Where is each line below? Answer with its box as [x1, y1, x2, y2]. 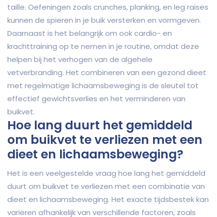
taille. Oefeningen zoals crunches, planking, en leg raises [7, 2, 208, 13]
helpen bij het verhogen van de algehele [7, 54, 153, 65]
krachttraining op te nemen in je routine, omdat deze [7, 41, 199, 52]
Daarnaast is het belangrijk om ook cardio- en [7, 28, 172, 39]
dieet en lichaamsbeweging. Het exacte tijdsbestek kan [7, 194, 209, 205]
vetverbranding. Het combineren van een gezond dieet [7, 67, 206, 78]
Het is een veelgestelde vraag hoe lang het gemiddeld [7, 168, 205, 179]
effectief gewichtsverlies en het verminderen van [7, 93, 186, 104]
